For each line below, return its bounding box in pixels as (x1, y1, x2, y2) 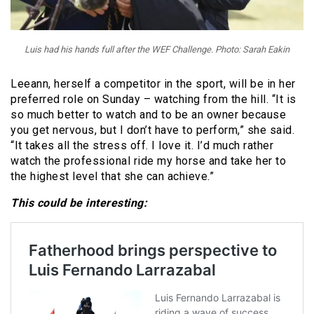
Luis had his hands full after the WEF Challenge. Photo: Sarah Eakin (25, 44, 289, 55)
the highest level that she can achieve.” (11, 170, 214, 184)
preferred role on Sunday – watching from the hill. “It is (11, 93, 296, 107)
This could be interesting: (11, 196, 147, 210)
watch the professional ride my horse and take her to (11, 154, 286, 168)
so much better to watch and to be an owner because (11, 108, 286, 122)
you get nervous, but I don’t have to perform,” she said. (11, 123, 294, 137)
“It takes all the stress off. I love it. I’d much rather (11, 139, 273, 153)
